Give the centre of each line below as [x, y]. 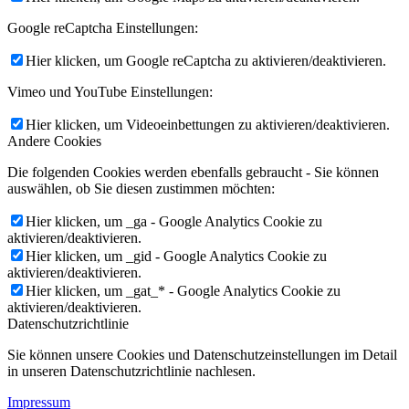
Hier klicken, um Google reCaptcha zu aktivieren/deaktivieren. [206, 60]
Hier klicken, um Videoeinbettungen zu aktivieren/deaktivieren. [208, 124]
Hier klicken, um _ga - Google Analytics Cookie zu [174, 221]
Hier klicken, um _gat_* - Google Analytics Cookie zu [183, 290]
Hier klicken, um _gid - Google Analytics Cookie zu [176, 256]
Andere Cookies [54, 141]
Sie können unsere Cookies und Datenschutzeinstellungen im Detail [202, 354]
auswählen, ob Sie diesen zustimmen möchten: [141, 188]
